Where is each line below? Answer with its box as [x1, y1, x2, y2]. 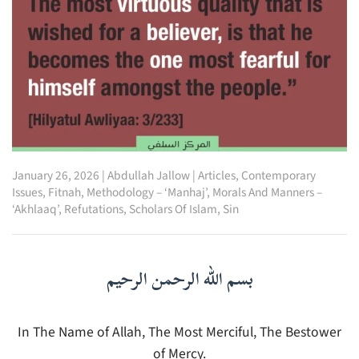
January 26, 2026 [12, 167, 99, 185]
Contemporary [241, 167, 316, 185]
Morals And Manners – [212, 184, 322, 202]
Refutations [64, 200, 123, 219]
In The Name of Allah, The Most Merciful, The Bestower [18, 322, 341, 343]
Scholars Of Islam [129, 200, 217, 219]
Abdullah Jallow [107, 167, 190, 185]
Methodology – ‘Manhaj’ [87, 184, 207, 202]
